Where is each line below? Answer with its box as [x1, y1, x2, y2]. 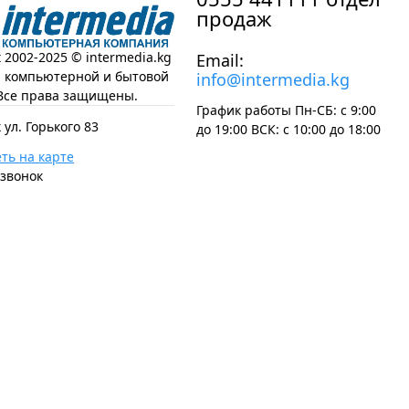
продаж [196, 5, 272, 32]
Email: [196, 49, 244, 71]
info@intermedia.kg [196, 68, 350, 90]
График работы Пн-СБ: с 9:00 [196, 101, 376, 119]
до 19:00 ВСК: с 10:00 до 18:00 [196, 121, 381, 138]
